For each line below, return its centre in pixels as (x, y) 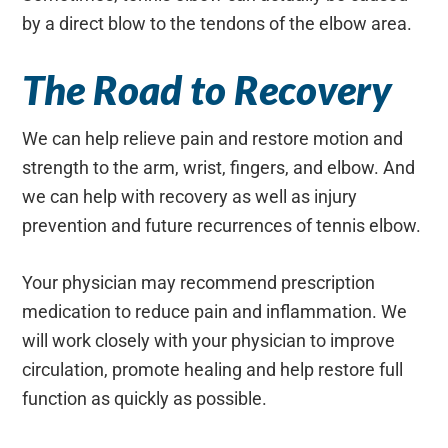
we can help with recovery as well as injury (190, 196)
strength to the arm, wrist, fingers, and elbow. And (219, 167)
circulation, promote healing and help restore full (213, 369)
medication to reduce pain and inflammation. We (215, 311)
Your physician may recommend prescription (199, 282)
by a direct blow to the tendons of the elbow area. (217, 23)
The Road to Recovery (207, 90)
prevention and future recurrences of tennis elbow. (222, 225)
